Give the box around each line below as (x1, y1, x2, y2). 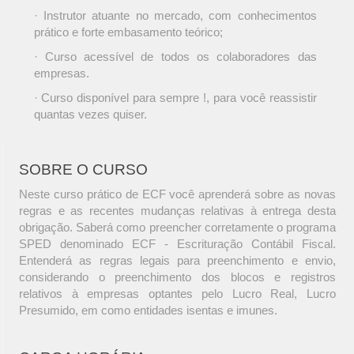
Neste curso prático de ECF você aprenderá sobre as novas (19, 187, 336, 201)
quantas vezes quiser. (33, 107, 147, 122)
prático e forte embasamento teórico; (33, 25, 223, 40)
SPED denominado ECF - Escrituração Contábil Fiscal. (19, 237, 336, 251)
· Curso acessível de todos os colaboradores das (33, 50, 317, 64)
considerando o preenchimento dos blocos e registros (19, 270, 336, 284)
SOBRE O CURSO (19, 161, 148, 179)
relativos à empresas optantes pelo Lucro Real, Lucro (19, 287, 336, 301)
